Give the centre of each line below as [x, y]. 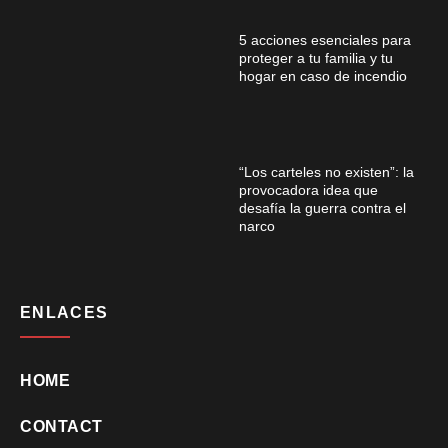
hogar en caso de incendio [325, 75]
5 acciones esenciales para [325, 39]
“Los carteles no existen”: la [326, 171]
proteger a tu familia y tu [316, 57]
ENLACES [64, 312]
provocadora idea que [308, 189]
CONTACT [61, 426]
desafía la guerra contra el [322, 207]
